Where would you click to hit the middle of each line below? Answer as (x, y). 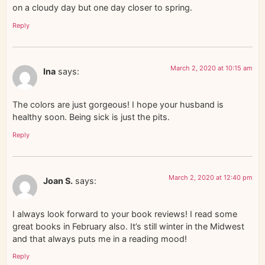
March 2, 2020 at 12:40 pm (211, 177)
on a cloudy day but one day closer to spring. (102, 8)
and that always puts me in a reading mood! (100, 239)
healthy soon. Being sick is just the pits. (91, 117)
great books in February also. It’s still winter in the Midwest (128, 227)
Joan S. (58, 180)
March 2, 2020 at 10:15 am (211, 68)
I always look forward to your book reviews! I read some (125, 214)
